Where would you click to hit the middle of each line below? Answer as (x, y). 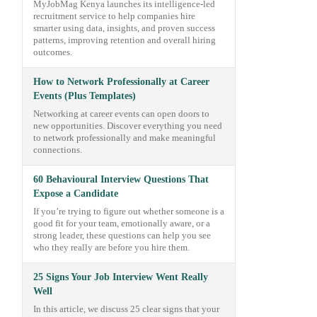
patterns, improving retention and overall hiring (125, 40)
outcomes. (53, 52)
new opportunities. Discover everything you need (128, 126)
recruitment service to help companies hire (114, 16)
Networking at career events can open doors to (121, 114)
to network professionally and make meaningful (125, 138)
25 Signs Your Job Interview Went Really (121, 277)
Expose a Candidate (76, 194)
